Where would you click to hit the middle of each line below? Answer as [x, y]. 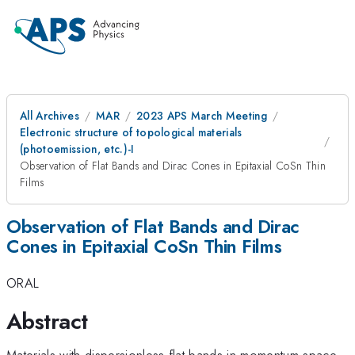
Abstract [47, 321]
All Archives [50, 116]
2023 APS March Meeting [202, 116]
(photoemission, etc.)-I [77, 149]
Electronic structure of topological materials [131, 132]
